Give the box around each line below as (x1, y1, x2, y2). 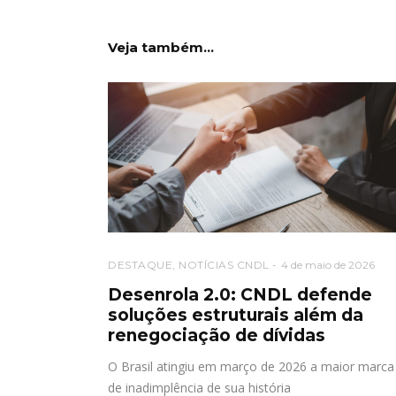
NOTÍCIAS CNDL (179, 257, 270, 271)
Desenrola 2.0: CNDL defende (108, 284, 372, 305)
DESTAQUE (108, 257, 172, 271)
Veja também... (108, 38, 214, 56)
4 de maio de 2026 (280, 257, 375, 271)
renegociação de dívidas (108, 324, 325, 346)
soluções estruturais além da (108, 304, 363, 325)
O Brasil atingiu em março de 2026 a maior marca (108, 357, 394, 375)
